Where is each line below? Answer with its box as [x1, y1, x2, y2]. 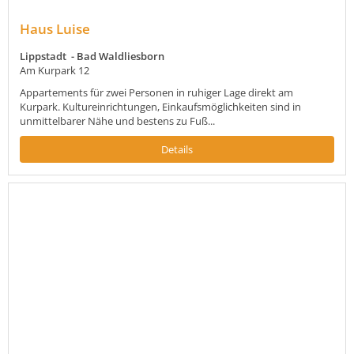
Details [161, 142, 193, 157]
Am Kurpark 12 [20, 63, 89, 78]
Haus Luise [20, 20, 90, 39]
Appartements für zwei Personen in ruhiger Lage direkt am [20, 85, 293, 100]
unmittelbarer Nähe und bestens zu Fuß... [20, 114, 215, 129]
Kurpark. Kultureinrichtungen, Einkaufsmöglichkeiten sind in [20, 100, 301, 115]
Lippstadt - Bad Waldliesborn [20, 49, 164, 64]
